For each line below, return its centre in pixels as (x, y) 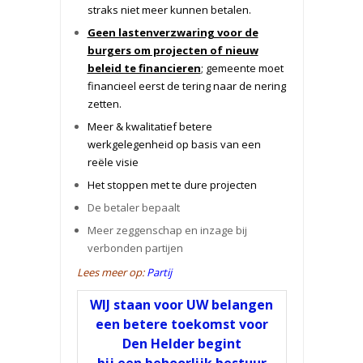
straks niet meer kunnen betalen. (169, 10)
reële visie (113, 162)
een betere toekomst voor (181, 325)
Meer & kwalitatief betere (149, 126)
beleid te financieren (144, 68)
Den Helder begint (181, 344)
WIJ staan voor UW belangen (181, 305)
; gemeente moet (242, 68)
